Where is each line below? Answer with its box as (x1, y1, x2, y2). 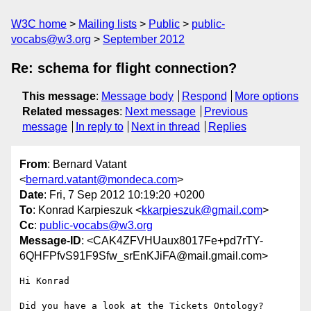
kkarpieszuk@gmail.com (142, 204, 262, 217)
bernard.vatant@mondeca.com (26, 174, 177, 186)
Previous (203, 106, 248, 117)
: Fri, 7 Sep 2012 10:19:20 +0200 (44, 189, 205, 201)
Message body (101, 90, 174, 102)
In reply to (75, 121, 124, 133)
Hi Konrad (19, 276, 69, 287)
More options (235, 90, 299, 102)
